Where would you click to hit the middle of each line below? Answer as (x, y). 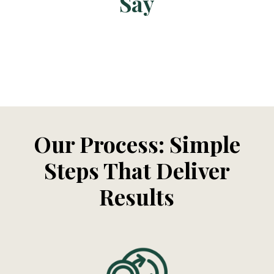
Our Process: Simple (137, 143)
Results (137, 196)
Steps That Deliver (137, 170)
